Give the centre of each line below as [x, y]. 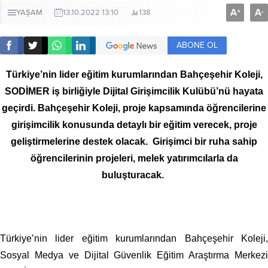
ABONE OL [197, 45]
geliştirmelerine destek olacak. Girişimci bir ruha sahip [134, 141]
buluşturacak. [133, 175]
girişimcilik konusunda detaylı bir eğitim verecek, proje [134, 125]
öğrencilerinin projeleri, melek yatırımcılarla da [134, 158]
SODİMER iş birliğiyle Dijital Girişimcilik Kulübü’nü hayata [134, 91]
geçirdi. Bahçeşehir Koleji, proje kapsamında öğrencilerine [134, 108]
